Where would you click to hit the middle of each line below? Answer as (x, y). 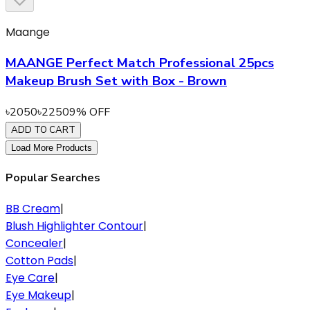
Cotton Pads (39, 261)
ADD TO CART (43, 130)
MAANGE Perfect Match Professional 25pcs (140, 63)
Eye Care (30, 278)
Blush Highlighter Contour (74, 226)
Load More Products (52, 147)
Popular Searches (53, 177)
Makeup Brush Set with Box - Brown (116, 81)
